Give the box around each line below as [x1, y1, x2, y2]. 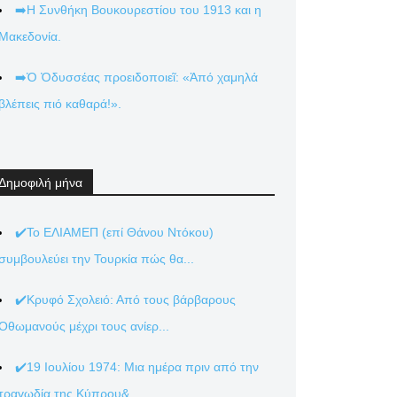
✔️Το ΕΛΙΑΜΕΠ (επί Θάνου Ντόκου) [15, 225, 214, 239]
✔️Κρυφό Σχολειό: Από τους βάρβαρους [15, 292, 236, 307]
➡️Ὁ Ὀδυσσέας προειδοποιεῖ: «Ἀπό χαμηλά [15, 70, 258, 84]
